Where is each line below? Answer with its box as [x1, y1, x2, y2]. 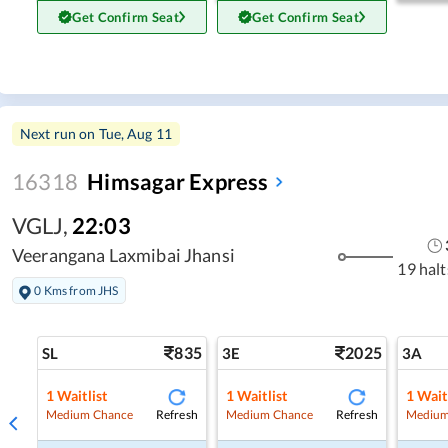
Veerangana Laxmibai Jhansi [12, 243, 235, 266]
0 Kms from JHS [34, 282, 119, 298]
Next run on [20, 124, 99, 142]
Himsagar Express [87, 167, 269, 195]
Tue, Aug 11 [98, 124, 173, 142]
